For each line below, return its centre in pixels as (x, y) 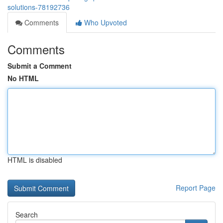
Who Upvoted (105, 22)
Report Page (196, 188)
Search (27, 215)
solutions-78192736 (39, 7)
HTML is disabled (35, 160)
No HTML (23, 78)
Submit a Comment (40, 66)
